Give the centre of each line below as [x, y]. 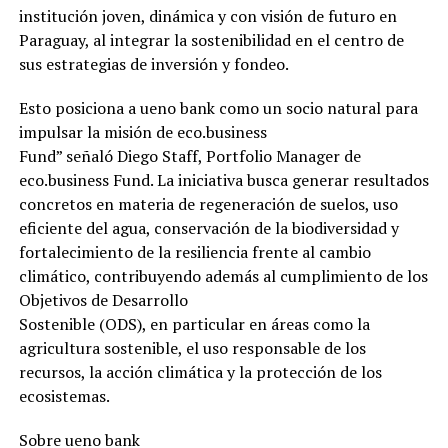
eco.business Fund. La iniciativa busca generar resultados [223, 179]
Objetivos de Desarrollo [103, 299]
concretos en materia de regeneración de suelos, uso [208, 203]
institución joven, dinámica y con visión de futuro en [207, 15]
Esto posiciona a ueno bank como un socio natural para [218, 107]
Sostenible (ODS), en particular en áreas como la [194, 323]
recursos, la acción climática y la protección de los [200, 371]
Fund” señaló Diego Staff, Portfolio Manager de [189, 155]
